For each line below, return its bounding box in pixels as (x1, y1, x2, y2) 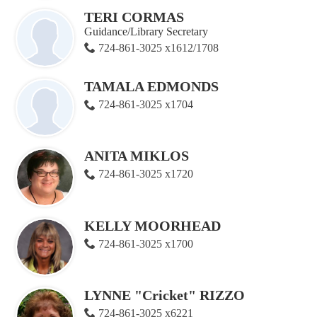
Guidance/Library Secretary (84, 25, 208, 38)
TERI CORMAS (84, 8, 184, 25)
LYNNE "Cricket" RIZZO (84, 287, 245, 303)
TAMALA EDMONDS (84, 79, 219, 95)
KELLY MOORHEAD (84, 217, 221, 234)
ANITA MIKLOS (84, 148, 189, 164)
